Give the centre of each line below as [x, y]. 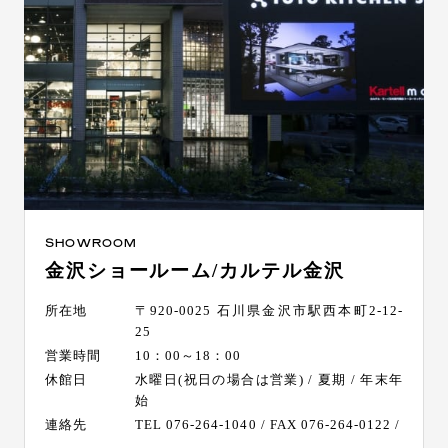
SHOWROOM [91, 242]
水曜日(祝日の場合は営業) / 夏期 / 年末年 [269, 379]
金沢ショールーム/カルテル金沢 [194, 270]
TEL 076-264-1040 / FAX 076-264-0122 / [267, 424]
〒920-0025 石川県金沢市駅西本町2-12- [269, 310]
